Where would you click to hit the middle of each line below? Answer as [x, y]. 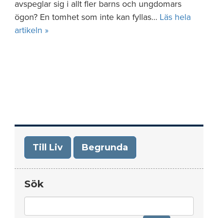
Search [37, 202]
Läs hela [175, 17]
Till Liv [48, 147]
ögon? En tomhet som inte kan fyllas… [87, 17]
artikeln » [32, 30]
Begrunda [105, 147]
